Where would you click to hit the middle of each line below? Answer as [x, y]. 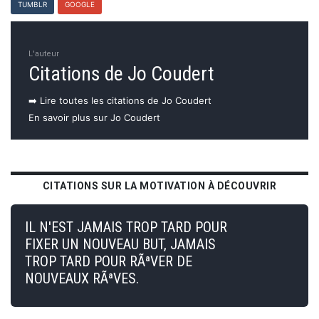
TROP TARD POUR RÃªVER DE [109, 261]
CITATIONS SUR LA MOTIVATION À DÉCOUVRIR [159, 185]
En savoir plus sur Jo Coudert [94, 117]
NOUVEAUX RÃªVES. [82, 278]
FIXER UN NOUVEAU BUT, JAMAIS [120, 244]
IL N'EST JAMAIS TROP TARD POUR [126, 227]
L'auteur [44, 53]
